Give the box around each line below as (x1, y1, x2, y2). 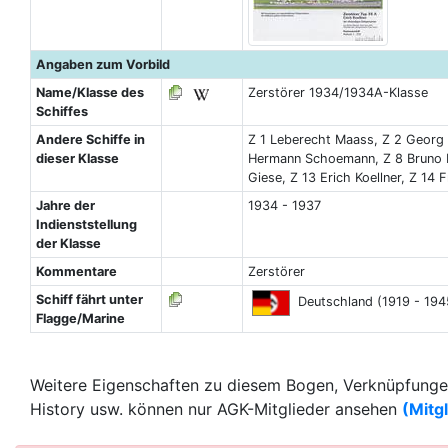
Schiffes (35, 104, 88, 119)
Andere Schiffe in (35, 132, 145, 147)
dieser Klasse (35, 151, 119, 166)
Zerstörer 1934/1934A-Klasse (247, 85, 428, 100)
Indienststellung (35, 217, 137, 232)
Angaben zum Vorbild (35, 57, 170, 72)
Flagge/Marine (35, 311, 125, 326)
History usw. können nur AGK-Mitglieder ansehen (30, 399, 402, 419)
